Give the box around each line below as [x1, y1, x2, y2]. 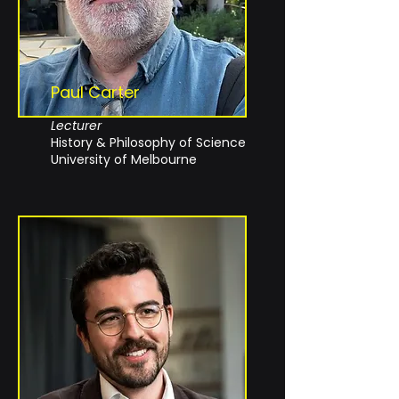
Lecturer [51, 117, 102, 134]
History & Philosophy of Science [51, 134, 246, 151]
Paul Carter [51, 81, 140, 103]
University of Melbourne [51, 151, 197, 168]
